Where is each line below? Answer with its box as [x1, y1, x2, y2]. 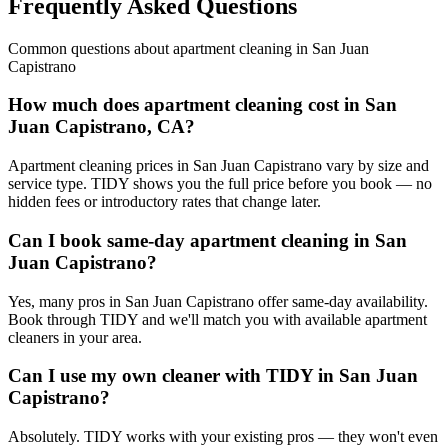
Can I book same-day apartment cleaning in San [8, 229, 407, 251]
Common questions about [8, 39, 173, 57]
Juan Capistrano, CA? [8, 116, 195, 138]
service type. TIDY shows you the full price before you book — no [8, 175, 432, 193]
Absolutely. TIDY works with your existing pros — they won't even [8, 428, 438, 446]
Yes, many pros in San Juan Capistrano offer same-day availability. [8, 292, 428, 310]
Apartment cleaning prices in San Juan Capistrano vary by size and [8, 157, 429, 175]
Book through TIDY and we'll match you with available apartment [8, 310, 427, 328]
